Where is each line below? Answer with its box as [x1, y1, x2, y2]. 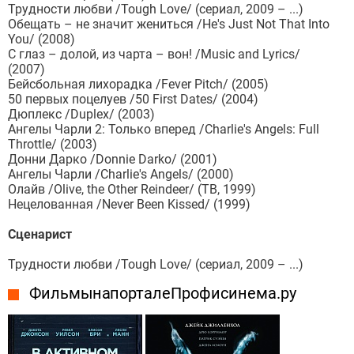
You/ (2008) [8, 32, 75, 47]
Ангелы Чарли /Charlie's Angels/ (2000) [8, 167, 234, 183]
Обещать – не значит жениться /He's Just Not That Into [8, 17, 330, 32]
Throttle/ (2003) [8, 137, 97, 153]
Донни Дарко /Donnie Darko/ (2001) [8, 152, 217, 168]
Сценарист [8, 227, 72, 243]
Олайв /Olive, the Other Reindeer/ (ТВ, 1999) [8, 182, 256, 198]
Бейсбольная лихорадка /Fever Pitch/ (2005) [8, 77, 269, 92]
